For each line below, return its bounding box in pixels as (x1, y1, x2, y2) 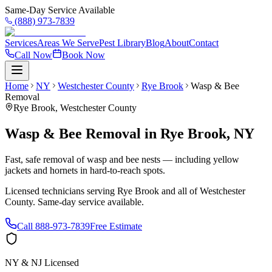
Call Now (15, 50, 52, 60)
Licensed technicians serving (5, 185, 117, 196)
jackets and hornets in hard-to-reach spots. (5, 165, 165, 175)
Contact (189, 38, 219, 48)
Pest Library (99, 38, 146, 48)
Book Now (62, 50, 105, 60)
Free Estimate (90, 220, 142, 231)
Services (5, 38, 37, 48)
